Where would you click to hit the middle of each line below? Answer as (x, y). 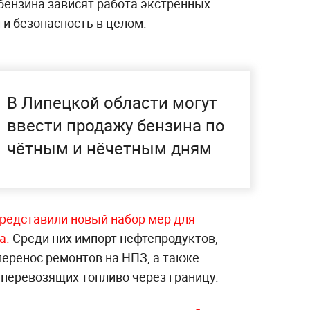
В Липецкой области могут (112, 103)
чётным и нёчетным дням (109, 148)
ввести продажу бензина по (116, 126)
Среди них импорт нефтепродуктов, (114, 238)
